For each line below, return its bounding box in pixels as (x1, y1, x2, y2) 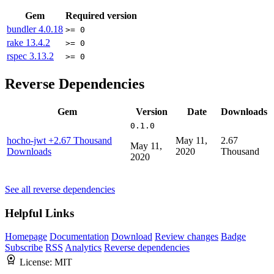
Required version (65, 10, 137, 21)
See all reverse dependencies (5, 183, 115, 194)
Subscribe (5, 242, 43, 253)
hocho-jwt (7, 135, 48, 146)
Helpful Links (5, 206, 74, 220)
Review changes (155, 231, 218, 242)
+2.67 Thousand (48, 135, 112, 146)
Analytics (65, 242, 102, 253)
